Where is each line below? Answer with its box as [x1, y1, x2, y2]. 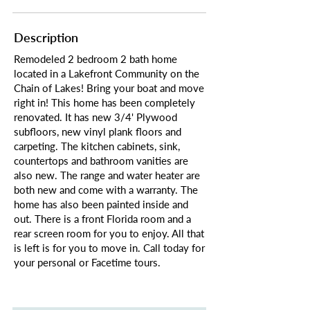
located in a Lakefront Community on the [14, 67, 199, 80]
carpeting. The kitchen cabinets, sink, [14, 140, 180, 152]
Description [14, 30, 78, 45]
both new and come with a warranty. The [14, 183, 198, 196]
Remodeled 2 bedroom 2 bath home [14, 53, 177, 65]
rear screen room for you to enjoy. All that [14, 227, 204, 239]
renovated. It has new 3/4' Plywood [14, 111, 177, 123]
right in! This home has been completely [14, 96, 195, 109]
